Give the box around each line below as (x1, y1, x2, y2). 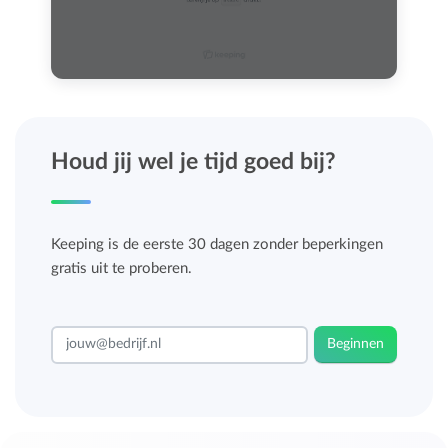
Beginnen (326, 336, 384, 351)
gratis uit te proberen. (51, 260, 193, 276)
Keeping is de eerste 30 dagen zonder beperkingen (51, 236, 384, 252)
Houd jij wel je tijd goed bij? (51, 149, 337, 173)
